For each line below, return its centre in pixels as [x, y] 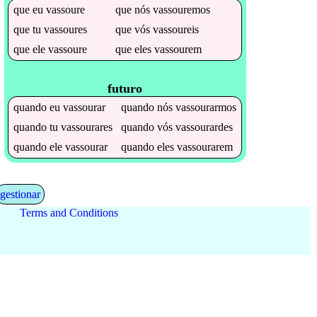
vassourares [87, 127]
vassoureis [176, 29]
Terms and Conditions [69, 213]
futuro [125, 89]
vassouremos [182, 9]
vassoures [66, 29]
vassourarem [205, 147]
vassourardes [204, 127]
